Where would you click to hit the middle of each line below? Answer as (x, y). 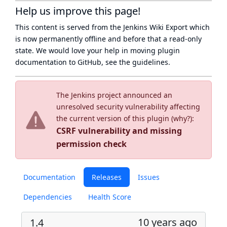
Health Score (110, 197)
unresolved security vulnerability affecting (128, 107)
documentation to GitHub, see (67, 62)
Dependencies (48, 197)
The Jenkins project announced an (114, 95)
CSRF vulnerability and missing (119, 131)
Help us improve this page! (78, 11)
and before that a (138, 39)
